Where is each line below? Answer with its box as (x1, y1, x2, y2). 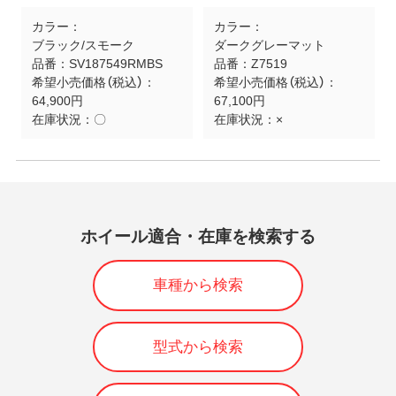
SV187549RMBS (68, 56, 163, 71)
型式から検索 (152, 338, 243, 355)
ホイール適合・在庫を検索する (80, 227, 316, 246)
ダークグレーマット (213, 37, 325, 52)
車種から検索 (152, 277, 243, 294)
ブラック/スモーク (31, 37, 134, 52)
